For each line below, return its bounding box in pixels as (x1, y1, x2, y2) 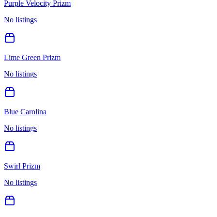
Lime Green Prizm (4, 53, 61, 62)
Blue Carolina (4, 107, 46, 116)
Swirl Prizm (4, 161, 40, 170)
